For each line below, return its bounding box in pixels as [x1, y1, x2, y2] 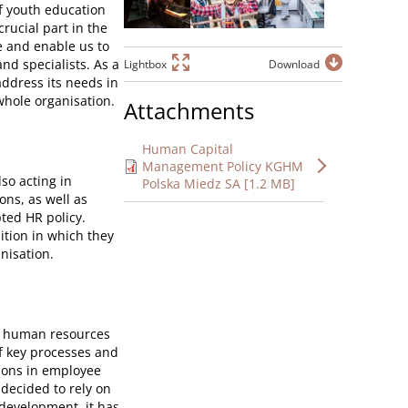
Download [269, 56, 320, 72]
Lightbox [124, 56, 167, 72]
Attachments [124, 95, 254, 126]
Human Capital [142, 139, 233, 158]
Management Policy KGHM [142, 157, 303, 175]
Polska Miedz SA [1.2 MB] [142, 174, 295, 192]
